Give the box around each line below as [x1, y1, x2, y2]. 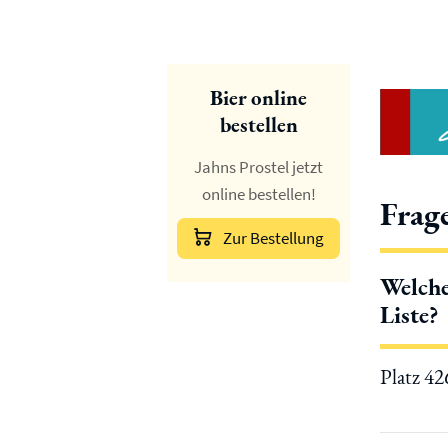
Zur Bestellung [222, 227, 324, 249]
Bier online [210, 84, 307, 111]
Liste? [380, 299, 439, 331]
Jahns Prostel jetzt [194, 156, 323, 178]
